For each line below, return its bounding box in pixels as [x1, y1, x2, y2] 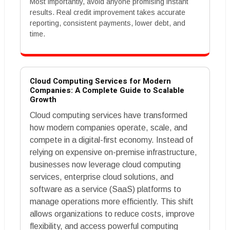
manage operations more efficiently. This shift [30, 197, 194, 206]
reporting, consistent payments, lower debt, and [30, 18, 185, 27]
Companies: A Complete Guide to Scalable [30, 84, 184, 96]
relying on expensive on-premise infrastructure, [30, 147, 197, 157]
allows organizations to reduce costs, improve [30, 209, 195, 218]
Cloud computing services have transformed [30, 110, 187, 120]
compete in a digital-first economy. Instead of [30, 135, 193, 144]
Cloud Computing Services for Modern [30, 75, 171, 87]
